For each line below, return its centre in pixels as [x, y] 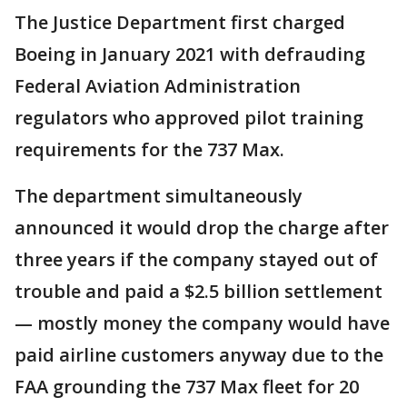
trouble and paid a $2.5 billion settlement [199, 291]
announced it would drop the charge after [202, 227]
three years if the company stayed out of [196, 259]
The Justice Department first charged [180, 22]
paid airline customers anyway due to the [199, 354]
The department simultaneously [159, 195]
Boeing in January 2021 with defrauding [190, 54]
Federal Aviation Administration [158, 85]
